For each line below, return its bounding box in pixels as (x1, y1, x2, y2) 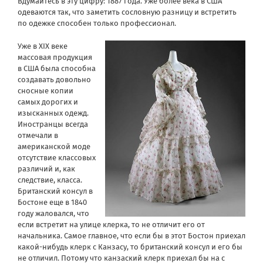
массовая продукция (18, 52, 92, 62)
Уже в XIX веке (18, 41, 68, 50)
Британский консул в (18, 186, 93, 195)
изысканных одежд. (18, 108, 89, 117)
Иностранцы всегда (18, 119, 88, 129)
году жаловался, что (18, 208, 89, 218)
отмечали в (18, 130, 58, 140)
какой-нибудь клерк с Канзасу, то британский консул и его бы (18, 242, 242, 251)
